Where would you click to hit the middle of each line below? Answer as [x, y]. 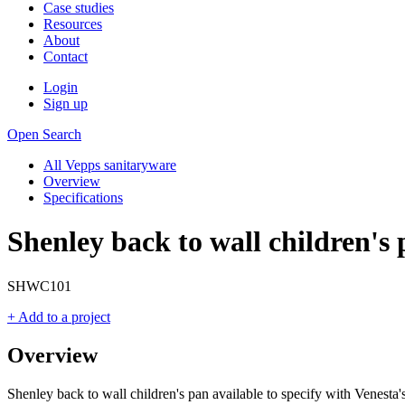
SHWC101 [39, 286]
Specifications [83, 198]
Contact [66, 57]
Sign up [66, 104]
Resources [73, 24]
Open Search [44, 134]
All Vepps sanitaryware [110, 165]
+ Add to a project [59, 316]
